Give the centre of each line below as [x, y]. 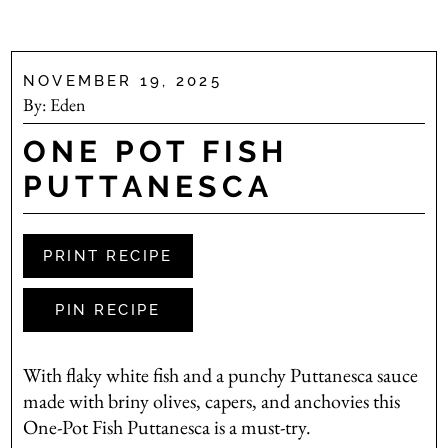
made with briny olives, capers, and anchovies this [211, 401]
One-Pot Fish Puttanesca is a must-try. [166, 427]
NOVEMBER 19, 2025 [122, 81]
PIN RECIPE [108, 310]
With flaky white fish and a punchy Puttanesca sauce [220, 375]
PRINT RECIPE [108, 256]
